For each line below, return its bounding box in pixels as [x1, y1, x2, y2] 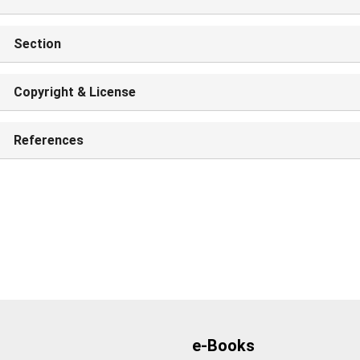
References [13, 133, 84, 149]
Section [13, 36, 61, 52]
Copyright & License [13, 84, 136, 100]
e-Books [192, 335, 255, 355]
